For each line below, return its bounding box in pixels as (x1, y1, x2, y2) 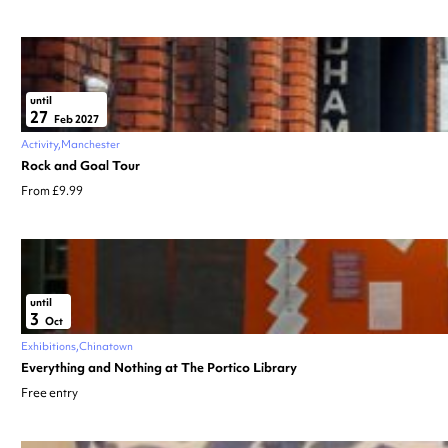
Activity (21, 136, 58, 151)
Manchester (61, 136, 120, 151)
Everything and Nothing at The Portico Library (21, 358, 297, 376)
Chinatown (79, 338, 133, 353)
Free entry (21, 384, 78, 401)
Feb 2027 (52, 111, 99, 126)
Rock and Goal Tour (21, 156, 140, 174)
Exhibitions (21, 338, 76, 353)
